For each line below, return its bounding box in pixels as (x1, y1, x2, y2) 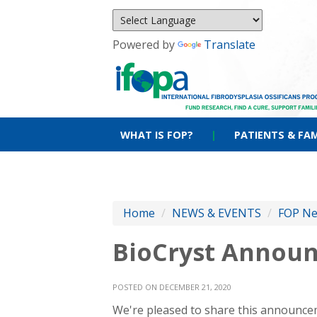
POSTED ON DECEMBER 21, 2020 (113, 282, 231, 292)
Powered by (113, 37, 178, 52)
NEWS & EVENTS (172, 205, 261, 221)
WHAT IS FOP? (120, 128, 193, 142)
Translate (204, 37, 255, 52)
